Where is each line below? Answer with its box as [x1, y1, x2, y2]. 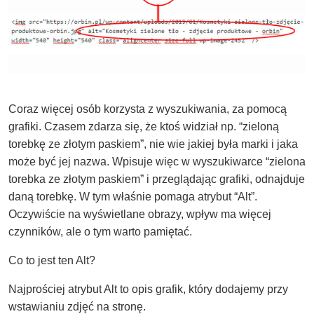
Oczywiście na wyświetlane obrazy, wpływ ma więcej [8, 208, 271, 221]
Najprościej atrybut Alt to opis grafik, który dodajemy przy [8, 283, 288, 296]
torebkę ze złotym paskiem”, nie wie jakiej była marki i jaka [8, 138, 298, 151]
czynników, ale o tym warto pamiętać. [8, 226, 192, 238]
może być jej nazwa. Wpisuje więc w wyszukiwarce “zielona [8, 156, 306, 168]
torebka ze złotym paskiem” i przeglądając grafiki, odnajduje [8, 173, 305, 186]
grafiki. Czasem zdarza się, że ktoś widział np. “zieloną [8, 121, 279, 133]
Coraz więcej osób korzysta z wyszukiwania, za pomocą [8, 103, 287, 116]
